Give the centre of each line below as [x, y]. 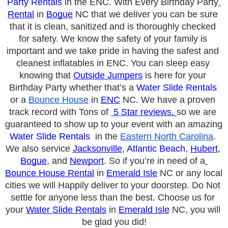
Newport [87, 161]
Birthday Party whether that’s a [73, 88]
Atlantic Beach [156, 149]
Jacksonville [97, 149]
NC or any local [190, 173]
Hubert [204, 149]
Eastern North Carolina [167, 137]
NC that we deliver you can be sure [145, 15]
